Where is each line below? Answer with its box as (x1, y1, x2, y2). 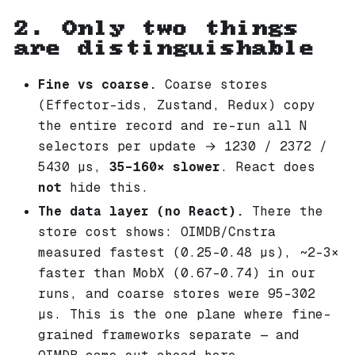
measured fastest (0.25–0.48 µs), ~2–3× (38, 243, 339, 261)
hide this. (62, 178, 149, 196)
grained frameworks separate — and (38, 326, 300, 343)
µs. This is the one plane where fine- (38, 305, 331, 323)
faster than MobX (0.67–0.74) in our (38, 264, 315, 281)
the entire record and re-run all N (38, 116, 307, 134)
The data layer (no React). (38, 202, 244, 219)
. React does (220, 158, 315, 175)
